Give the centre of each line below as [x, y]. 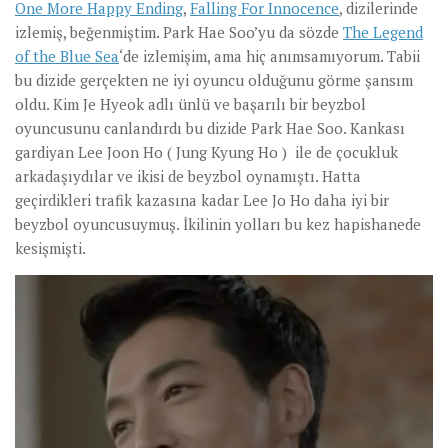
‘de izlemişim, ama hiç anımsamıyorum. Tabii [269, 56]
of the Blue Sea [67, 56]
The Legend [383, 32]
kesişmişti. [50, 248]
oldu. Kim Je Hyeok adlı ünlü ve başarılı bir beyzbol [190, 104]
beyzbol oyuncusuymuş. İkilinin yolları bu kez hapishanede [218, 224]
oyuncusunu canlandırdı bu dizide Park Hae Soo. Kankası [210, 128]
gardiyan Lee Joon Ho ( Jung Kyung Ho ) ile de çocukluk [206, 152]
